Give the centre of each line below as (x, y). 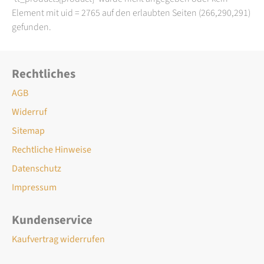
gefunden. (32, 27)
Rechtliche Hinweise (52, 149)
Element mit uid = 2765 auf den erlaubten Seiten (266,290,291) (131, 13)
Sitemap (28, 131)
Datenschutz (37, 168)
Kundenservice (52, 220)
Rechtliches (44, 74)
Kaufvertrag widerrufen (58, 239)
